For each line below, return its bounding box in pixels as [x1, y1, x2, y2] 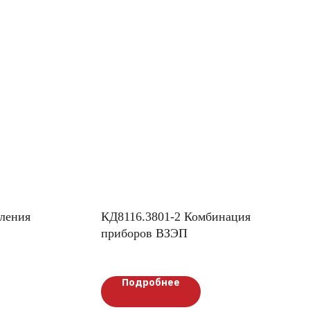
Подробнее [122, 276, 180, 289]
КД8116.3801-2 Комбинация [101, 210, 250, 224]
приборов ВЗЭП [101, 226, 188, 240]
